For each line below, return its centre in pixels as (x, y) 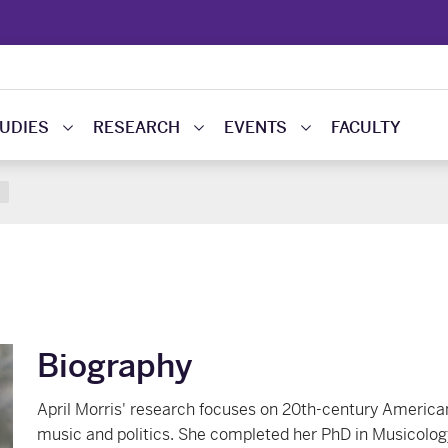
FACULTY (366, 127)
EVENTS (256, 127)
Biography (115, 366)
